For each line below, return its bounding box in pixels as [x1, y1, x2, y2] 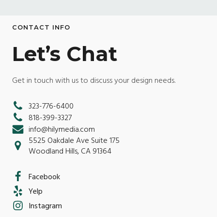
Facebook [29, 171, 60, 182]
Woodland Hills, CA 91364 [29, 146, 111, 156]
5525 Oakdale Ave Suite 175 [29, 135, 120, 146]
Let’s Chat [12, 41, 117, 66]
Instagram [29, 201, 62, 211]
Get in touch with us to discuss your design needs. [12, 75, 175, 86]
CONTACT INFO [12, 24, 70, 31]
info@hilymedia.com [29, 124, 95, 135]
